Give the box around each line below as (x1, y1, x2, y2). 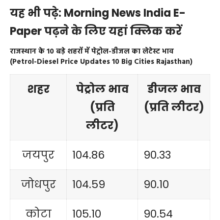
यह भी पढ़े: (10, 5, 64, 21)
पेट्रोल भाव (76, 81, 129, 97)
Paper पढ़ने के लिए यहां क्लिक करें (10, 23, 182, 39)
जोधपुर (21, 176, 56, 192)
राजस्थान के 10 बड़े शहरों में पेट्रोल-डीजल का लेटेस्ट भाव (10, 46, 174, 58)
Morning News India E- (64, 5, 186, 21)
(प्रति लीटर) (143, 99, 204, 115)
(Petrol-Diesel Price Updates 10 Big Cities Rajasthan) (10, 56, 192, 68)
